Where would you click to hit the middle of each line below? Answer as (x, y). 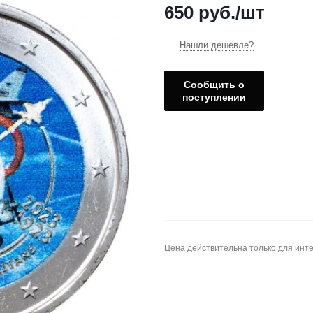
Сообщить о (214, 85)
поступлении (214, 97)
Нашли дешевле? (217, 45)
